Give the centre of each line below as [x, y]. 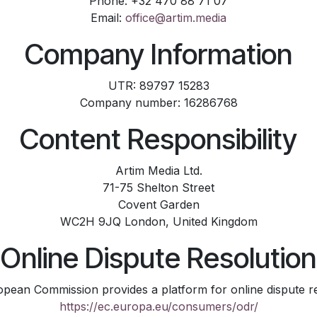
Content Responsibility [158, 139]
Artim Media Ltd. [158, 171]
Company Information [158, 54]
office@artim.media [176, 18]
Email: [108, 18]
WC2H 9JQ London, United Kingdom [158, 221]
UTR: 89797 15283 [158, 86]
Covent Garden [158, 204]
